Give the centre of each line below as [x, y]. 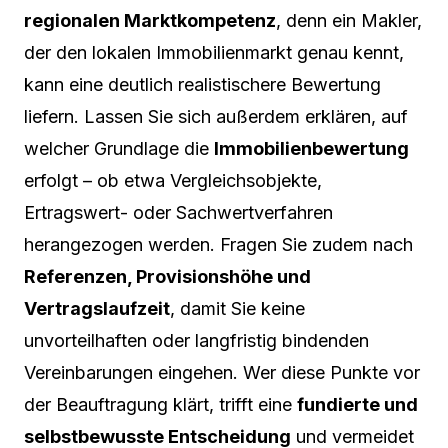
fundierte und [357, 404]
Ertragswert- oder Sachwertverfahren [178, 212]
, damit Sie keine [237, 308]
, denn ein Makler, [349, 20]
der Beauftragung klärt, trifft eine [160, 404]
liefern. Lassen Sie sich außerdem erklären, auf [216, 116]
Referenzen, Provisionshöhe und [167, 276]
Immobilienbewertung [311, 148]
